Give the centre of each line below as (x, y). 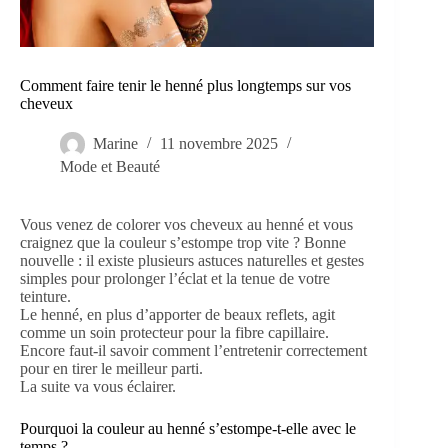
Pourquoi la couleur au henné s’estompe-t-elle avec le (188, 429)
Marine (115, 144)
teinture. (45, 297)
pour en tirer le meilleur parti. (111, 369)
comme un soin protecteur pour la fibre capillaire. (174, 333)
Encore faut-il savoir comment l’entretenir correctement (193, 351)
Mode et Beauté (110, 167)
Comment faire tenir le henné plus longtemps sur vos (185, 86)
